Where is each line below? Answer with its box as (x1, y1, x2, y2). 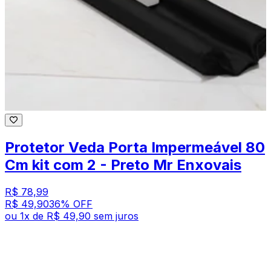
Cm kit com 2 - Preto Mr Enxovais (5, 155, 241, 174)
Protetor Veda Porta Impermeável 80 (5, 138, 265, 156)
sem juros (94, 209, 139, 222)
